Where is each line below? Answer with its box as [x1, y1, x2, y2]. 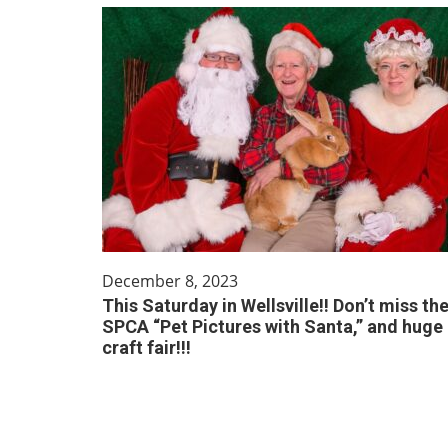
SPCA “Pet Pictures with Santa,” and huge [102, 316, 443, 337]
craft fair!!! [102, 337, 191, 358]
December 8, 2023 [102, 270, 238, 292]
